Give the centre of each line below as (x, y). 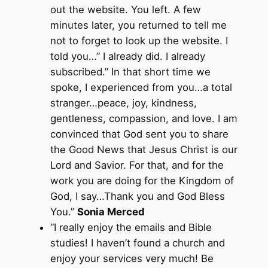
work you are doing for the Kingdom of (142, 180)
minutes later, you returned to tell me (138, 25)
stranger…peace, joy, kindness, (123, 103)
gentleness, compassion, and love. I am (144, 118)
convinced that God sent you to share (139, 134)
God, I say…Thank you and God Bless (137, 196)
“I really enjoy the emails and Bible (131, 227)
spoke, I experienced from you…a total (141, 87)
